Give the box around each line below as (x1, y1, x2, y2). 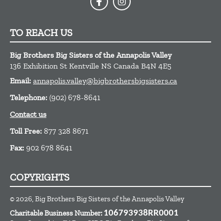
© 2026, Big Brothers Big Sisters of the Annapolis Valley (10, 194, 184, 203)
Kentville (69, 61, 99, 71)
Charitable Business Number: (10, 209, 102, 218)
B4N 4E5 (141, 61, 171, 71)
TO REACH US (10, 27, 73, 38)
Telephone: (10, 93, 49, 102)
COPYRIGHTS (10, 171, 70, 183)
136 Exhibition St (10, 61, 67, 71)
